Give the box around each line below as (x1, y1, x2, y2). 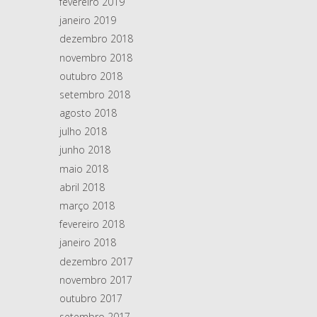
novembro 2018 (59, 50, 132, 64)
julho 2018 (59, 125, 107, 139)
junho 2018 (59, 143, 110, 157)
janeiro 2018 (59, 236, 116, 250)
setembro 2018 (59, 87, 130, 101)
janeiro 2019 (59, 13, 116, 28)
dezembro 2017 (59, 254, 133, 268)
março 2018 (59, 199, 115, 212)
